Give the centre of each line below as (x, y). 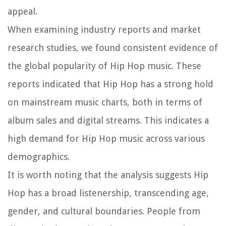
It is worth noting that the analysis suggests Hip (108, 175)
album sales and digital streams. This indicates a (108, 120)
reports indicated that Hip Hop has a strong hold (110, 84)
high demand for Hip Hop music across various (106, 138)
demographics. (39, 156)
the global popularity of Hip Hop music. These (104, 66)
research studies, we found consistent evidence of (113, 47)
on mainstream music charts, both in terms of (105, 102)
